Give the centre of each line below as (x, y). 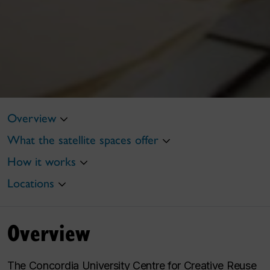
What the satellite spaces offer (83, 140)
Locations (31, 183)
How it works (42, 161)
